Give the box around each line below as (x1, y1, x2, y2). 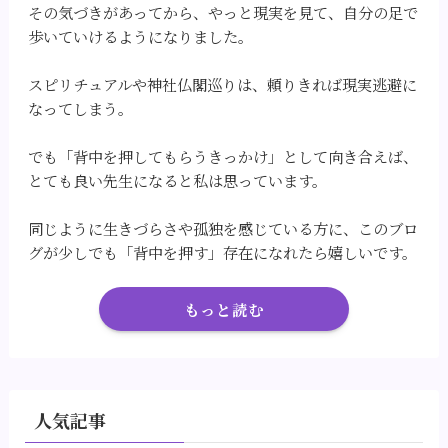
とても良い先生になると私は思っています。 (28, 168, 328, 191)
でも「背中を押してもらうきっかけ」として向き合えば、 (28, 144, 419, 167)
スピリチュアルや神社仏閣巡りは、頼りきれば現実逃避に (28, 72, 418, 95)
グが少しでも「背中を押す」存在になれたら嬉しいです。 (28, 240, 418, 263)
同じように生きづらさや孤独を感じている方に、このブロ (28, 216, 419, 239)
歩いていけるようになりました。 (28, 24, 254, 47)
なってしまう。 (28, 96, 134, 119)
